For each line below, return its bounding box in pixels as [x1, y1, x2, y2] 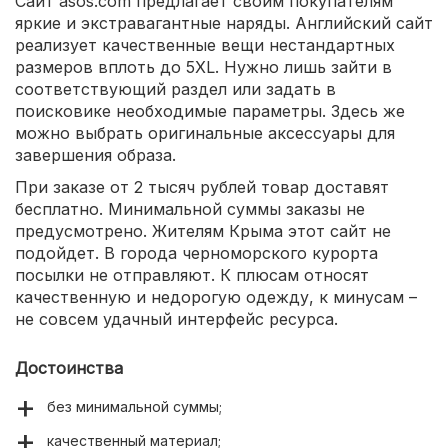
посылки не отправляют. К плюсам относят [15, 264, 369, 285]
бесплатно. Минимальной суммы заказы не [15, 198, 365, 219]
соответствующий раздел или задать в [15, 78, 336, 99]
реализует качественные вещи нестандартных [15, 34, 395, 55]
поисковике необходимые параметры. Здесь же [15, 100, 405, 121]
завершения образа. [15, 144, 176, 165]
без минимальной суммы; [47, 397, 222, 415]
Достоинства [15, 357, 123, 378]
